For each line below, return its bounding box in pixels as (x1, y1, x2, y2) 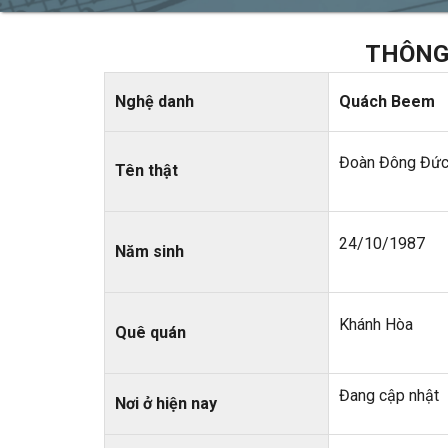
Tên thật (114, 161, 178, 181)
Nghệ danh (114, 92, 194, 112)
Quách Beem (338, 92, 435, 112)
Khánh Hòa (338, 315, 413, 335)
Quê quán (114, 323, 186, 343)
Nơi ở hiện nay (114, 394, 217, 414)
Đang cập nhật (338, 386, 439, 406)
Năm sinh (114, 242, 184, 262)
